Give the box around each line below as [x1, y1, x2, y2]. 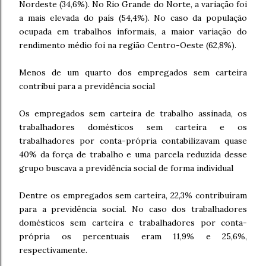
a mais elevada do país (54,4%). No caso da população [19, 12, 247, 23]
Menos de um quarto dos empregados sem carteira [19, 67, 247, 78]
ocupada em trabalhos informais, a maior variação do [19, 26, 247, 37]
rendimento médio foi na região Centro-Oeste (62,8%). [19, 40, 236, 50]
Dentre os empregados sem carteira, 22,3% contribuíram [19, 190, 247, 201]
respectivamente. [19, 245, 87, 255]
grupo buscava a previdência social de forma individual [19, 163, 233, 173]
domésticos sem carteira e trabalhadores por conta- [19, 217, 247, 228]
